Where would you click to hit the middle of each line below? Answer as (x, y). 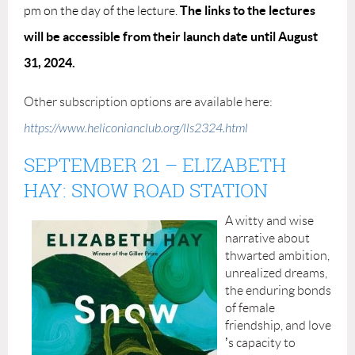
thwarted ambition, (277, 255)
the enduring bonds (278, 290)
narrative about (267, 238)
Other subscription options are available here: (148, 101)
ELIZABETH (234, 164)
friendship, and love (278, 325)
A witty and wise (269, 220)
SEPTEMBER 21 (92, 164)
